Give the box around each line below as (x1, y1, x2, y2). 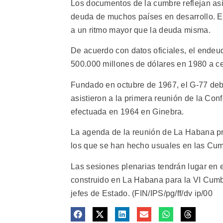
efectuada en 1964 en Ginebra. (71, 107, 184, 116)
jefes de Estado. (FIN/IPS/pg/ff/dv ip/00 (71, 189, 213, 198)
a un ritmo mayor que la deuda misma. (71, 25, 211, 34)
